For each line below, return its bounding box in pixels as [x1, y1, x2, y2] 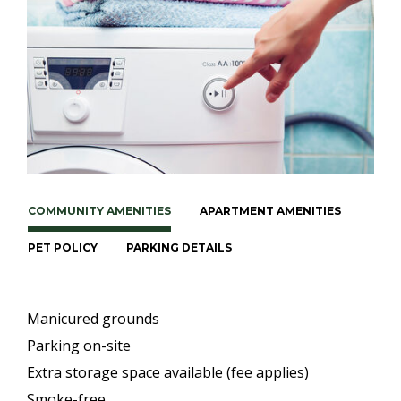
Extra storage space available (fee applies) [27, 362, 309, 382]
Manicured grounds [27, 308, 159, 328]
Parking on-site [27, 335, 131, 355]
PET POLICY [28, 240, 98, 254]
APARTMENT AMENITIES [200, 203, 341, 218]
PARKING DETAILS [126, 240, 232, 254]
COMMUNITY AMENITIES [28, 203, 171, 218]
